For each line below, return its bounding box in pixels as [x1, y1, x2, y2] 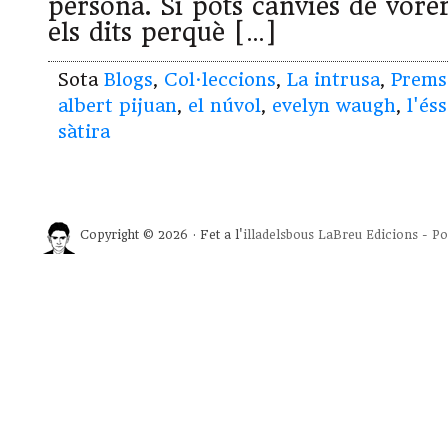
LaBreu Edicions [318, 228, 418, 243]
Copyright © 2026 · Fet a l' [80, 228, 243, 243]
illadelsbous [243, 228, 314, 243]
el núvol [188, 95, 261, 117]
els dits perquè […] [48, 18, 277, 48]
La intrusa [287, 69, 380, 91]
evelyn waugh [272, 95, 396, 117]
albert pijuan [58, 95, 177, 117]
